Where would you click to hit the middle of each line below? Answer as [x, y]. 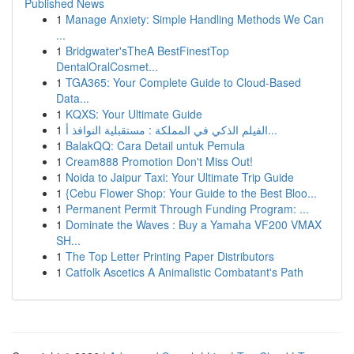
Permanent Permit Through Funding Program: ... [187, 209]
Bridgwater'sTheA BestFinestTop [147, 51]
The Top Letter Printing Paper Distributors [170, 256]
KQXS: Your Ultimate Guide [134, 114]
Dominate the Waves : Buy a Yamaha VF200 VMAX [194, 224]
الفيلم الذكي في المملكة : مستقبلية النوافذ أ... [273, 130]
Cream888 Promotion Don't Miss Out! [159, 161]
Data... [73, 98]
